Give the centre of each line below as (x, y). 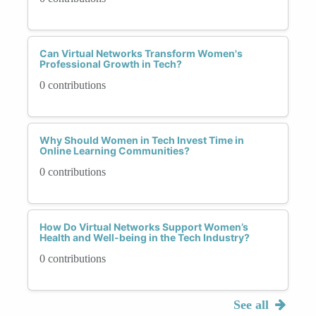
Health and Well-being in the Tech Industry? (145, 237)
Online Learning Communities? (115, 150)
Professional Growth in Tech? (111, 63)
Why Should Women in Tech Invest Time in (142, 140)
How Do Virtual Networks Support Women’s (144, 226)
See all (253, 304)
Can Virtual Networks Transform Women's (141, 53)
